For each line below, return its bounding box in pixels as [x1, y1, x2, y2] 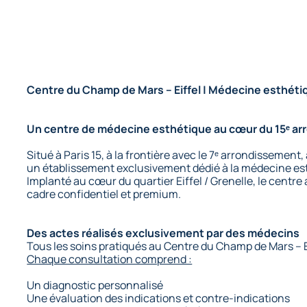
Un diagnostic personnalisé [27, 277, 164, 293]
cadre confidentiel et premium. [27, 186, 182, 201]
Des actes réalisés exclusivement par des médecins [27, 225, 300, 241]
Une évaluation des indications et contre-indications [27, 290, 291, 306]
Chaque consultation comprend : [27, 251, 193, 267]
